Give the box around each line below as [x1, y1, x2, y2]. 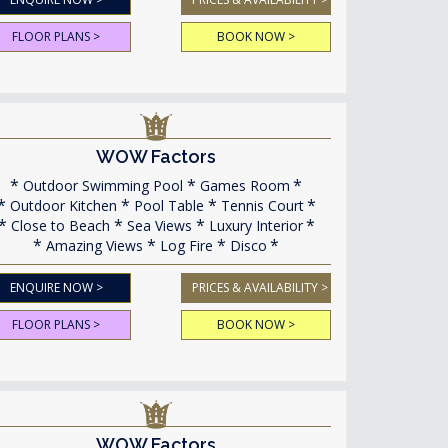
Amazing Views [42, 236, 143, 255]
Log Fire [156, 236, 213, 255]
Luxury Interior [204, 216, 303, 235]
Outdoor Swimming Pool [19, 176, 183, 195]
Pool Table [129, 196, 204, 215]
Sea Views [122, 216, 192, 235]
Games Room [196, 176, 290, 195]
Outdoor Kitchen [5, 196, 117, 215]
